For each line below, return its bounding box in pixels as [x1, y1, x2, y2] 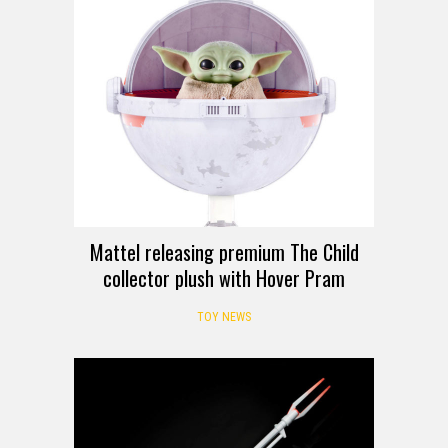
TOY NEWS [197, 309, 251, 324]
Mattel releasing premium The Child [89, 236, 359, 267]
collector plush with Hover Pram [103, 262, 345, 293]
